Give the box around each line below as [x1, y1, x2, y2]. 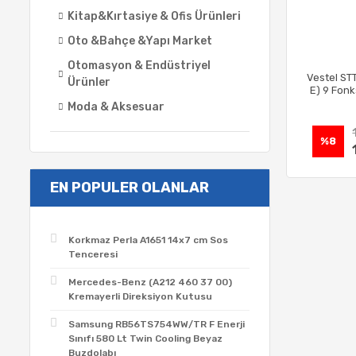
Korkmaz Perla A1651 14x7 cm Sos [68, 234, 228, 246]
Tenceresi [68, 249, 118, 260]
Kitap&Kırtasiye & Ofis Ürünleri [68, 10, 241, 23]
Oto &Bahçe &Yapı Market [68, 34, 212, 48]
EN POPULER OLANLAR [50, 179, 209, 196]
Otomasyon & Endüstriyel [68, 59, 211, 72]
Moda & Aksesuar [68, 100, 164, 114]
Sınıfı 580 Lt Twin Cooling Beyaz [68, 333, 222, 344]
